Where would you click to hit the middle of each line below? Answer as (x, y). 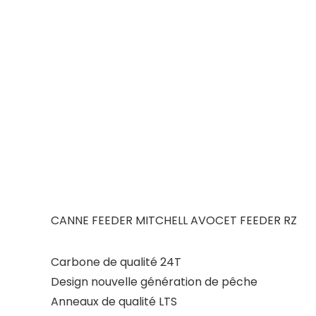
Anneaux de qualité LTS (114, 302)
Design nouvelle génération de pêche (154, 282)
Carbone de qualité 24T (116, 262)
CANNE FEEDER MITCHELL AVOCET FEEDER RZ (174, 220)
